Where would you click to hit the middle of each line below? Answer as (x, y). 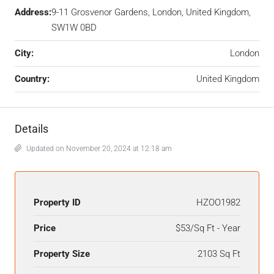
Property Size (62, 254)
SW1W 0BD (74, 27)
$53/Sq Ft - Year (208, 228)
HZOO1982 (218, 202)
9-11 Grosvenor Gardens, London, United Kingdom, (151, 12)
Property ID (57, 202)
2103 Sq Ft (219, 254)
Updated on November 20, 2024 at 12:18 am (98, 148)
